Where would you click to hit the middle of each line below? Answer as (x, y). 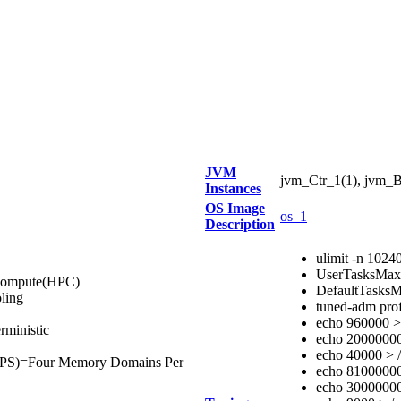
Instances (233, 188)
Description (240, 224)
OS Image (235, 208)
